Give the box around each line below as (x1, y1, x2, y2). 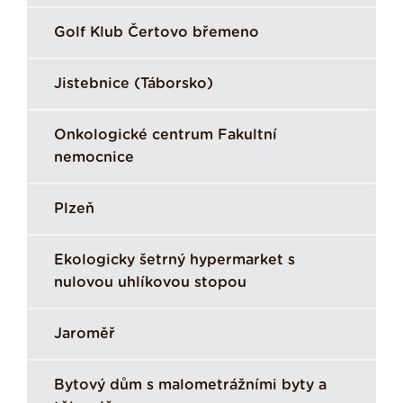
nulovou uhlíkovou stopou (54, 275, 246, 291)
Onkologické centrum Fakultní (54, 128, 277, 143)
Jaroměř (54, 327, 115, 342)
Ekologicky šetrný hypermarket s (54, 253, 295, 268)
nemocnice (54, 150, 134, 166)
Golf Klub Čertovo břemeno (54, 25, 259, 40)
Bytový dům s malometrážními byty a (54, 378, 327, 393)
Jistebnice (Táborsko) (54, 76, 213, 92)
